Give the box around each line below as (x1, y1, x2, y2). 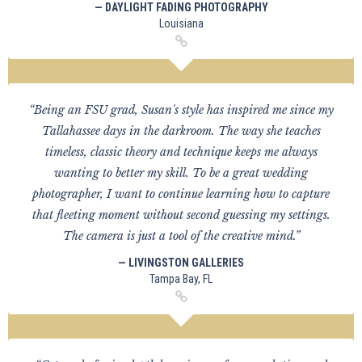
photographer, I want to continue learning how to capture (32, 187, 330, 201)
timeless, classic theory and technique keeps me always (44, 145, 318, 159)
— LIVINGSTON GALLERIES (118, 256, 244, 269)
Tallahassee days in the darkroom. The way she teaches (41, 124, 321, 138)
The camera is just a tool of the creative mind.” (62, 229, 300, 243)
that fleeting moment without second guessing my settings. (32, 208, 330, 222)
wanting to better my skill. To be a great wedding (54, 166, 308, 180)
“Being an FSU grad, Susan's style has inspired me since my (28, 103, 334, 117)
